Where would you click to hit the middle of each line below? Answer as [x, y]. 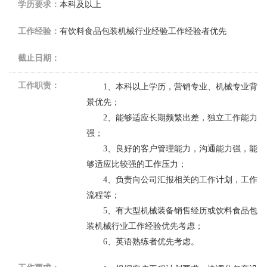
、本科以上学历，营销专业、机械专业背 [182, 87]
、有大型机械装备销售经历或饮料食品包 [182, 211]
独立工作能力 [232, 118]
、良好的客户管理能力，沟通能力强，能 [182, 149]
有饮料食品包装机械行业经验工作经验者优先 [143, 30]
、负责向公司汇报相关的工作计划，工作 [182, 180]
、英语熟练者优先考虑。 [153, 242]
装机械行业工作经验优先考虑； [145, 226]
